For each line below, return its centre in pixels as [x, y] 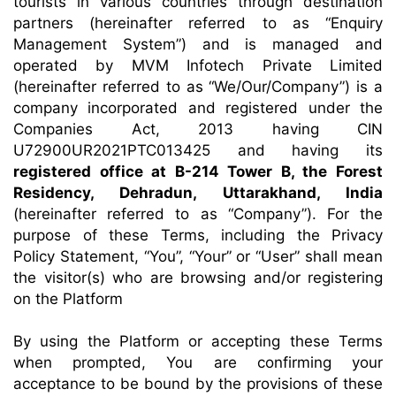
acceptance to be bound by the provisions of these [198, 384]
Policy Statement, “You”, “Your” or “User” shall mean [198, 256]
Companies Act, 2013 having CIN [198, 129]
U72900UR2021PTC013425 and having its [198, 150]
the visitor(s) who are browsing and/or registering [198, 278]
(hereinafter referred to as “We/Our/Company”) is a [198, 87]
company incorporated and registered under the [198, 108]
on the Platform [68, 299]
